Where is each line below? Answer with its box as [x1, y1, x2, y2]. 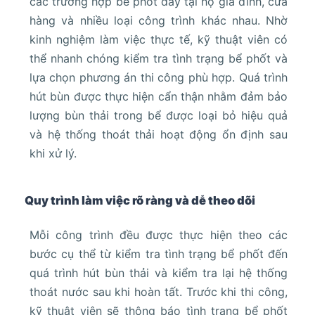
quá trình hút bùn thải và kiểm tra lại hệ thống [30, 265, 288, 280]
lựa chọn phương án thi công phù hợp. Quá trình [30, 70, 288, 84]
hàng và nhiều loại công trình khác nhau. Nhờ [30, 13, 288, 27]
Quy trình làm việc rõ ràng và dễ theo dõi [25, 193, 255, 207]
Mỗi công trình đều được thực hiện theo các [30, 227, 288, 242]
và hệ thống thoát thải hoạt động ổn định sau [30, 127, 288, 141]
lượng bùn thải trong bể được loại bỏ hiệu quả [30, 108, 288, 122]
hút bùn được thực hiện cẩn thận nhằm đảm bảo [30, 89, 288, 103]
